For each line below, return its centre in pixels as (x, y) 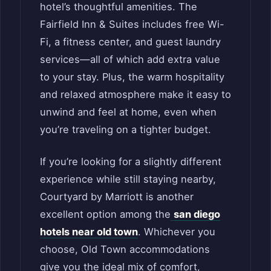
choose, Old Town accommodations (125, 250)
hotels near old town (89, 232)
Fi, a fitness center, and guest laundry (130, 41)
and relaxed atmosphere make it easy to (135, 94)
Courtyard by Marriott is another (117, 197)
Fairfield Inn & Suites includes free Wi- (132, 24)
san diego (197, 214)
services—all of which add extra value (130, 59)
